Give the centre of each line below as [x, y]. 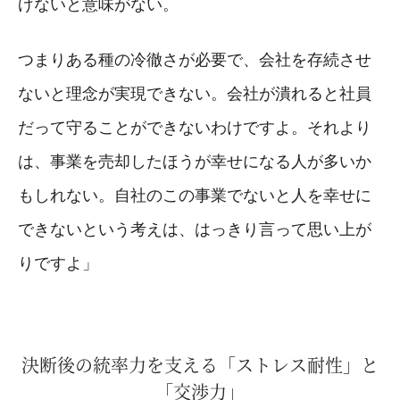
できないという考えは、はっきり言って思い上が [195, 229]
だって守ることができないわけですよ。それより [195, 127]
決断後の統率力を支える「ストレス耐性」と [200, 364]
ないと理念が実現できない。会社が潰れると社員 [195, 93]
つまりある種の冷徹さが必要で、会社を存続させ [195, 59]
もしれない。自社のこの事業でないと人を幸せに [195, 195]
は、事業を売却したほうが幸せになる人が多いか [195, 161]
